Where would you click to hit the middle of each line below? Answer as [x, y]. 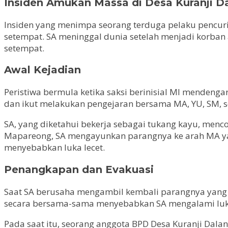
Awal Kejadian [42, 70]
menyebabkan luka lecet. [54, 148]
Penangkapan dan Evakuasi [79, 170]
